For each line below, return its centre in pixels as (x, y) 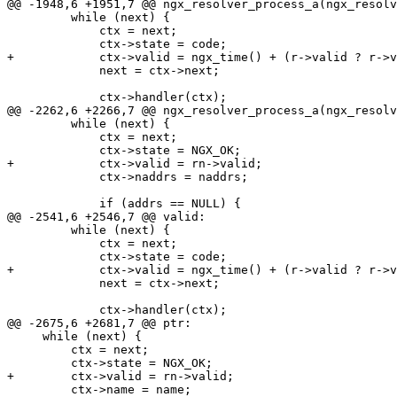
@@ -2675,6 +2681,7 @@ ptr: (99, 323)
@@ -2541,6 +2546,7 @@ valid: (106, 217)
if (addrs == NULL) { (53, 204)
